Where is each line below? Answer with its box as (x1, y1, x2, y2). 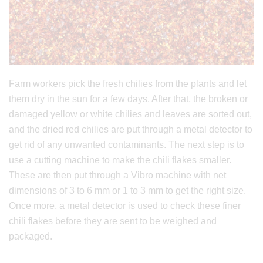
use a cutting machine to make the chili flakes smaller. (9, 155, 231, 166)
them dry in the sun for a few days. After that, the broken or (9, 94, 248, 104)
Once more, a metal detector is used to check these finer (9, 201, 241, 211)
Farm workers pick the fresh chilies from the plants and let (9, 79, 247, 89)
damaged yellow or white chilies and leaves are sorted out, (9, 109, 252, 120)
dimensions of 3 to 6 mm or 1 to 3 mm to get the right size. (9, 186, 246, 196)
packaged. (9, 231, 52, 242)
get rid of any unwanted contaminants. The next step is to (9, 140, 244, 150)
